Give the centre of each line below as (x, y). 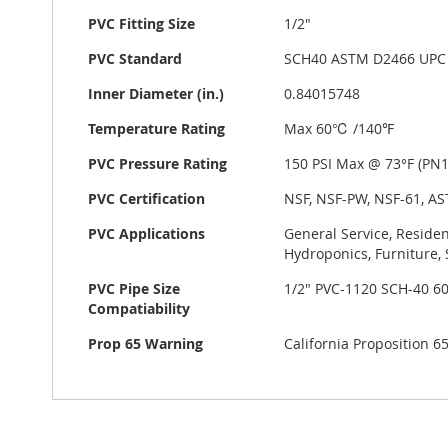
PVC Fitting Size (141, 24)
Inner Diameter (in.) (156, 94)
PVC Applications (146, 234)
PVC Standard (135, 59)
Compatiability (139, 309)
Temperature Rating (156, 129)
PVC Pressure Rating (157, 164)
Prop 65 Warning (145, 344)
